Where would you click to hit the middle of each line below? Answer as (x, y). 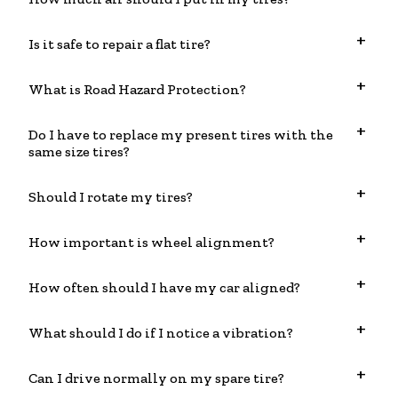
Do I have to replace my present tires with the (181, 135)
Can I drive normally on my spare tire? (156, 378)
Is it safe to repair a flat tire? (119, 44)
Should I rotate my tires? (111, 197)
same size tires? (79, 152)
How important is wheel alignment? (151, 243)
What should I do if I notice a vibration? (161, 333)
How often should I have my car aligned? (164, 288)
